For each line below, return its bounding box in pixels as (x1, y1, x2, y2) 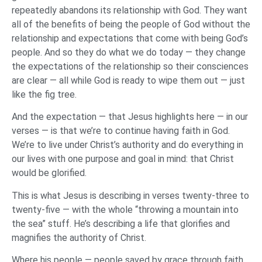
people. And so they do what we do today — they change (12, 46, 246, 58)
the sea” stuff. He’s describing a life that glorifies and (12, 218, 230, 229)
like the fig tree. (12, 88, 79, 100)
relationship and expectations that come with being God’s (12, 32, 248, 44)
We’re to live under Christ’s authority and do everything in (12, 139, 243, 151)
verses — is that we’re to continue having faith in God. (12, 125, 230, 137)
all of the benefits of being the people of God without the (12, 18, 250, 30)
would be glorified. (12, 167, 89, 179)
